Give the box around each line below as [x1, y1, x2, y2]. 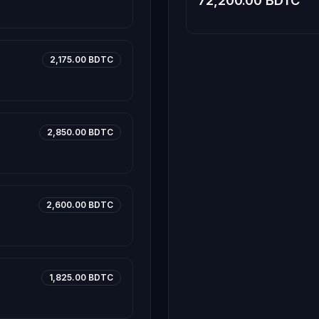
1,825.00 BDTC [49, 272, 113, 283]
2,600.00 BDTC [46, 199, 113, 210]
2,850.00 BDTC [47, 127, 113, 137]
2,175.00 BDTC [50, 54, 113, 65]
